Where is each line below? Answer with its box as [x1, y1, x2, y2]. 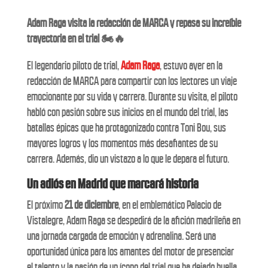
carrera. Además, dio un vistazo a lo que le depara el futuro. [26, 152, 229, 166]
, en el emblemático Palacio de [118, 198, 221, 212]
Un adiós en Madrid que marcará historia [26, 176, 199, 193]
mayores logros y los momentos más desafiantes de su [26, 136, 218, 150]
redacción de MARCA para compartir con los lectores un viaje [26, 74, 237, 88]
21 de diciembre [64, 198, 118, 212]
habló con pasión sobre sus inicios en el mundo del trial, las [26, 105, 229, 119]
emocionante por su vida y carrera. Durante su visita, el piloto [26, 90, 237, 103]
